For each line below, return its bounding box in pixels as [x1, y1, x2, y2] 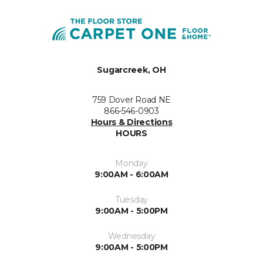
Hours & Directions [90, 117, 173, 127]
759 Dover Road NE [92, 95, 171, 105]
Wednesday [107, 231, 156, 241]
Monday [115, 158, 148, 168]
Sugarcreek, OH [97, 65, 166, 75]
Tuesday [114, 194, 149, 205]
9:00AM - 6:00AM [95, 169, 168, 180]
